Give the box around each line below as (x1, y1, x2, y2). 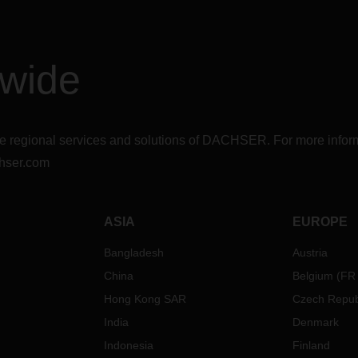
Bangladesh (104, 246, 165, 259)
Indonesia (104, 339, 154, 352)
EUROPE (292, 215, 348, 229)
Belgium (292, 269, 333, 282)
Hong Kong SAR (104, 292, 187, 305)
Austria (292, 246, 328, 259)
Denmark (292, 316, 339, 328)
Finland (292, 339, 330, 352)
